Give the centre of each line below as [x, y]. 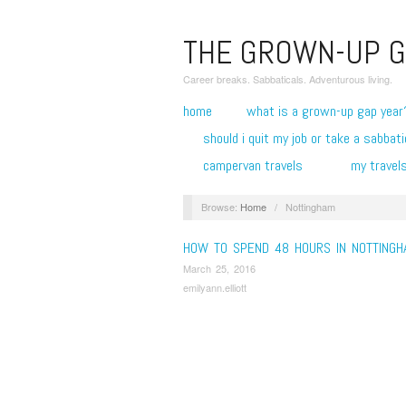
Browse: [219, 206]
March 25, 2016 [219, 268]
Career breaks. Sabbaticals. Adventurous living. [288, 79]
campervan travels [252, 165]
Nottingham [310, 206]
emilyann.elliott [215, 288]
